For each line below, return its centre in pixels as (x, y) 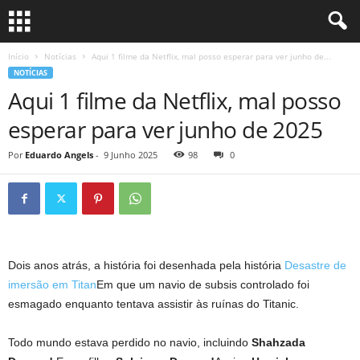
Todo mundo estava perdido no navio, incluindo (130, 342)
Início (18, 56)
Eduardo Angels (59, 155)
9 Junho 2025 (131, 155)
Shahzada (278, 342)
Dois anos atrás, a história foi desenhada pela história (146, 265)
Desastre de (315, 265)
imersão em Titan (52, 284)
